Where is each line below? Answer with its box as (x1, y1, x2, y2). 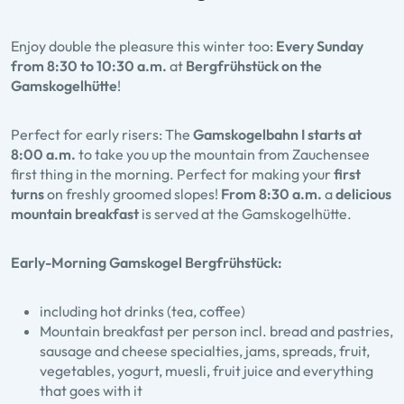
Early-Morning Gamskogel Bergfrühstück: (11, 253, 282, 271)
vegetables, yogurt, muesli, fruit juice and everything (40, 362, 373, 380)
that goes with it (40, 381, 142, 399)
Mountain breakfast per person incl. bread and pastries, (40, 322, 393, 340)
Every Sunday (276, 37, 363, 55)
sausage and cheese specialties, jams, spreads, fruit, (40, 342, 370, 360)
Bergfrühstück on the (186, 57, 322, 75)
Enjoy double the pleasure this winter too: (11, 37, 276, 55)
